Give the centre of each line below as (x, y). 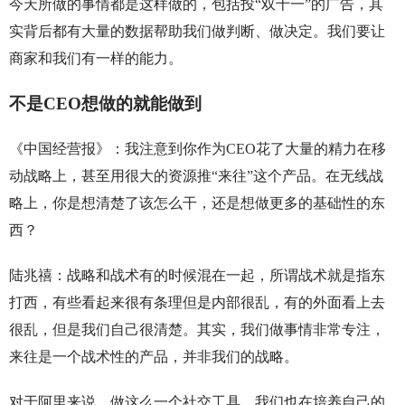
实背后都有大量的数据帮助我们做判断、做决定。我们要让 (197, 32)
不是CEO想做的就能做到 (105, 104)
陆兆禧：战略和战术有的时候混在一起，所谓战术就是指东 (197, 276)
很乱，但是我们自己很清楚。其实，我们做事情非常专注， (197, 330)
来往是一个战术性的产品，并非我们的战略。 (153, 357)
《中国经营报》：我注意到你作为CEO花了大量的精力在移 (197, 149)
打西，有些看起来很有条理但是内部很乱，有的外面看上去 (197, 303)
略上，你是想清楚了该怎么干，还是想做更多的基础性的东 (197, 203)
